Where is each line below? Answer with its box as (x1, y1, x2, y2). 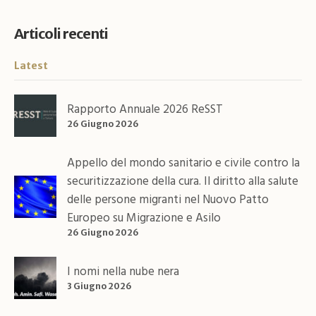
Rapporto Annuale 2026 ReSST (67, 99, 223, 119)
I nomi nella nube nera (67, 262, 179, 281)
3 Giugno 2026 (67, 280, 132, 291)
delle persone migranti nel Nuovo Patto (67, 190, 269, 209)
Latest (14, 59, 48, 72)
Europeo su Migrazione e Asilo (67, 208, 221, 228)
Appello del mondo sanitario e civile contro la (67, 153, 300, 173)
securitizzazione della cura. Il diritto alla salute (67, 171, 298, 191)
